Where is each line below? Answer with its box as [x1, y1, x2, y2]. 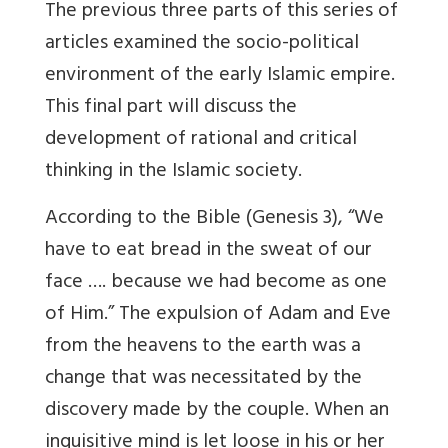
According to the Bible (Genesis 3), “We [45, 200, 384, 238]
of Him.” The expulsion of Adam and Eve [45, 296, 391, 334]
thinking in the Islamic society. [45, 153, 302, 191]
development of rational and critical [45, 121, 357, 159]
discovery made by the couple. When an [45, 392, 389, 430]
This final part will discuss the [45, 89, 297, 127]
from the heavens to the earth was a [45, 328, 361, 366]
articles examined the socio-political [45, 25, 359, 63]
